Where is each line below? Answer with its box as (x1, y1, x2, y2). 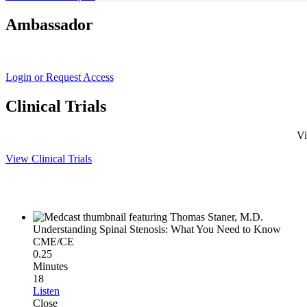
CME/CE (33, 235, 74, 247)
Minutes (33, 260, 68, 272)
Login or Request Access (5, 71, 114, 84)
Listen (33, 284, 60, 297)
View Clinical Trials (5, 152, 92, 164)
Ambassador (5, 16, 93, 34)
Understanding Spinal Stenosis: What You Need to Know (33, 223, 281, 235)
